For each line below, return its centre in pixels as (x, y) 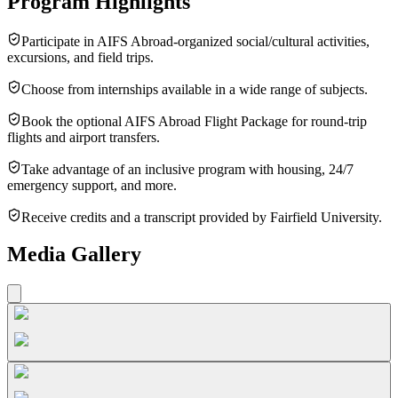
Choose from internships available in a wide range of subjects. (195, 89)
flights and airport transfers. (84, 137)
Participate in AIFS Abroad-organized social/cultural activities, (195, 41)
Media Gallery (74, 255)
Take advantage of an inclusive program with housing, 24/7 (187, 169)
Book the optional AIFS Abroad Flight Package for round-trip (194, 121)
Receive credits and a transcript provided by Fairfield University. (202, 217)
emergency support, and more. (92, 185)
